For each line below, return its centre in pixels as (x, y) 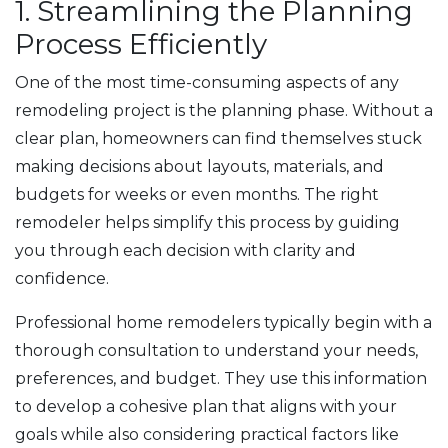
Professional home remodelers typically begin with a (223, 322)
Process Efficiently (141, 43)
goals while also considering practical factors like (207, 434)
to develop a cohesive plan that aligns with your (206, 406)
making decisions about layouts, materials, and (199, 166)
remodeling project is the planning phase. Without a (224, 110)
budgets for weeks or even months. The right (197, 194)
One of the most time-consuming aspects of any (207, 82)
